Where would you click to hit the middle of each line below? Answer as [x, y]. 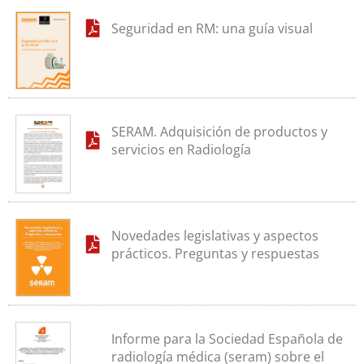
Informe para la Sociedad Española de [227, 338]
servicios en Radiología [181, 150]
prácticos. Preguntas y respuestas [215, 253]
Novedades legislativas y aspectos [214, 235]
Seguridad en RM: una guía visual [212, 29]
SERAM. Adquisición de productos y [219, 132]
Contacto [313, 58]
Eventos [310, 12]
